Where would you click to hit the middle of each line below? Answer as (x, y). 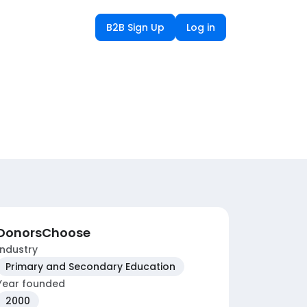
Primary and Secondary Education (90, 267)
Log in (201, 27)
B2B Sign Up (135, 27)
